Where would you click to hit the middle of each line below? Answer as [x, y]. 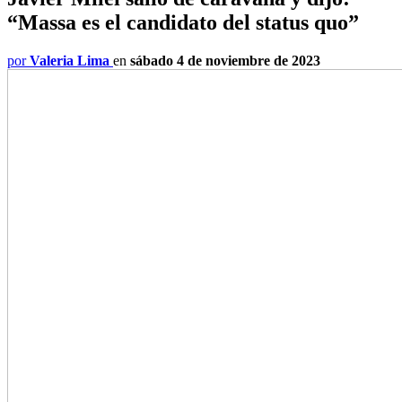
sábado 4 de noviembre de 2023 [225, 60]
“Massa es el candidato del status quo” [183, 22]
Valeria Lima [70, 60]
